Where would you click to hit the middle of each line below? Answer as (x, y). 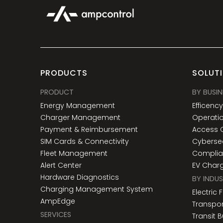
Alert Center (61, 166)
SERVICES (56, 215)
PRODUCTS (64, 73)
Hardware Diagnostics (79, 177)
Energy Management (77, 106)
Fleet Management (74, 154)
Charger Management (80, 118)
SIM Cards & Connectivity (84, 142)
